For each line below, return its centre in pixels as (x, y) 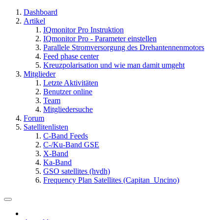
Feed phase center (71, 56)
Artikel (34, 21)
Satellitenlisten (46, 127)
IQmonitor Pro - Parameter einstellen (100, 39)
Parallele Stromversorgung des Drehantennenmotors (124, 47)
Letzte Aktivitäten (71, 83)
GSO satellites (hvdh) (77, 171)
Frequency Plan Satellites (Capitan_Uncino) (111, 180)
